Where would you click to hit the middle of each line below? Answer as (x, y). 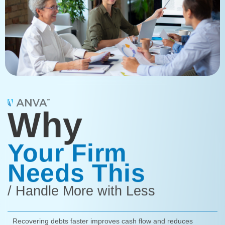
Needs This (76, 172)
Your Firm (67, 152)
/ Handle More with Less (81, 191)
